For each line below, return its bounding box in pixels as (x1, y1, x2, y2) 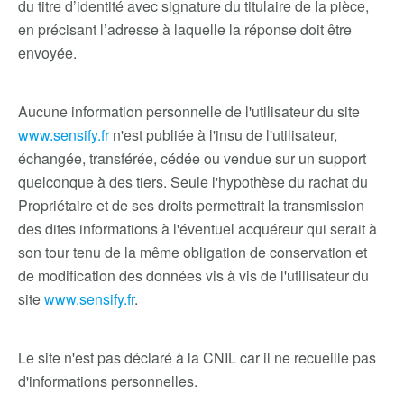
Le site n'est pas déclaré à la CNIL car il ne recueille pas (18, 347, 376, 368)
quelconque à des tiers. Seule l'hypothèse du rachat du (18, 171, 368, 192)
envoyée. (18, 42, 77, 63)
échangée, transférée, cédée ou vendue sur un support (18, 148, 366, 169)
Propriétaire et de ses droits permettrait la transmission (18, 195, 364, 216)
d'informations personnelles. (18, 371, 197, 391)
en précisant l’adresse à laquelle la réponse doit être (18, 19, 352, 40)
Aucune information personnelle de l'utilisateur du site (18, 101, 360, 122)
